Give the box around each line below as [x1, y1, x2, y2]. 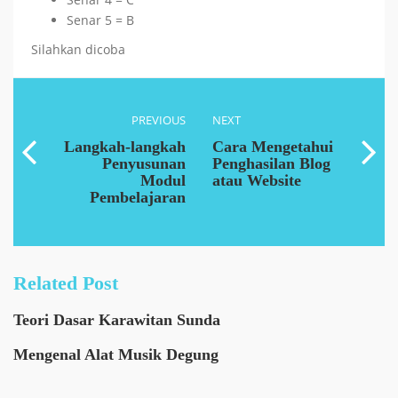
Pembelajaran [90, 188, 186, 206]
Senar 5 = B [67, 12, 134, 28]
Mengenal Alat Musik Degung [13, 346, 219, 363]
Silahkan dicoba [31, 41, 125, 58]
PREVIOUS [131, 112, 186, 128]
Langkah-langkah [64, 138, 186, 155]
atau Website [212, 171, 301, 189]
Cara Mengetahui [212, 138, 333, 155]
